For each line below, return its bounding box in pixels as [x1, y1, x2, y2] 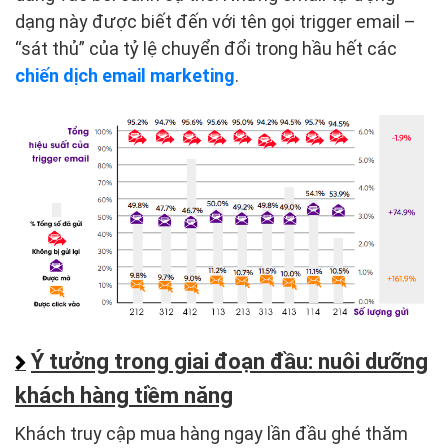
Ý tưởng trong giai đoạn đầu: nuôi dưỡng [31, 349, 428, 375]
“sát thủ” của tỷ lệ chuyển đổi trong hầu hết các [15, 38, 397, 60]
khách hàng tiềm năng [15, 383, 233, 409]
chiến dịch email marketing [15, 65, 235, 87]
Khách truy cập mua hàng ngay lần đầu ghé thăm [15, 423, 408, 445]
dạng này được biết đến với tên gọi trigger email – [15, 11, 416, 33]
